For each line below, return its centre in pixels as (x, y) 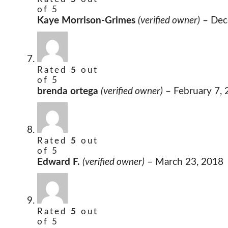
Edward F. (60, 162)
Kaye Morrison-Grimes (88, 21)
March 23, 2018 (189, 162)
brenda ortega (69, 92)
